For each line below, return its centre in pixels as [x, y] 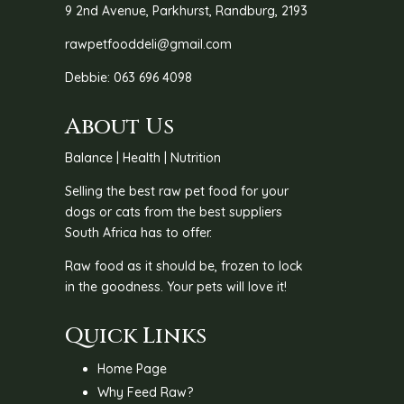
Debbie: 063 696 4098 [129, 77]
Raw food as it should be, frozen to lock [184, 266]
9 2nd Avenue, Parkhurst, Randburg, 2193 [187, 10]
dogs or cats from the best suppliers [174, 211]
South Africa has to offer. [139, 232]
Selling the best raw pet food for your [177, 191]
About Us [120, 126]
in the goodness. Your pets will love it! [176, 286]
